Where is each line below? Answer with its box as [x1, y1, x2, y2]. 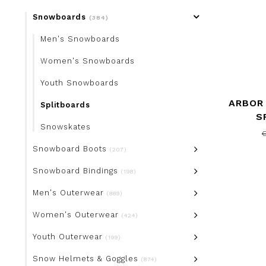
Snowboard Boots [33, 144, 110, 153]
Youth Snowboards [40, 78, 119, 87]
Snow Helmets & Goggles [33, 254, 141, 263]
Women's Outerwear [33, 210, 122, 219]
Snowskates [40, 122, 91, 131]
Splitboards [40, 100, 90, 109]
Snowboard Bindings [33, 166, 121, 175]
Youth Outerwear [33, 232, 106, 241]
